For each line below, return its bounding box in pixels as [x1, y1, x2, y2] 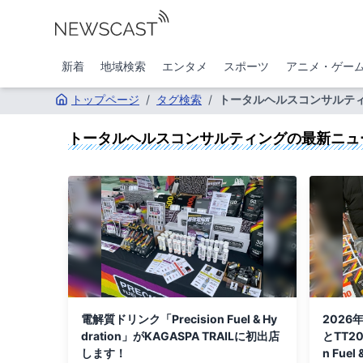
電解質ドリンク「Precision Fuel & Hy [81, 312, 277, 326]
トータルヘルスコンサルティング [68, 130, 287, 147]
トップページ [71, 92, 139, 106]
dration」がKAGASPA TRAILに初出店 [81, 329, 280, 343]
